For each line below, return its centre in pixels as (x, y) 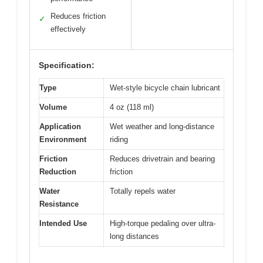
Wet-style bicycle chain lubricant (165, 87)
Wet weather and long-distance (162, 126)
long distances (134, 236)
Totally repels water (143, 191)
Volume (53, 107)
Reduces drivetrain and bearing (162, 159)
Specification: (67, 65)
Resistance (59, 204)
